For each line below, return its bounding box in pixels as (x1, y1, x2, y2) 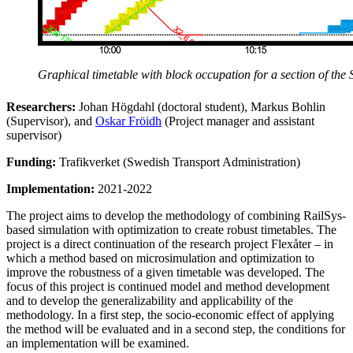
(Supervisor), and (6, 113, 95, 128)
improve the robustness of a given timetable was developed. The (6, 265, 325, 279)
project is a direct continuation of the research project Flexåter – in (6, 236, 333, 251)
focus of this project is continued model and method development (6, 279, 329, 293)
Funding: (6, 154, 59, 169)
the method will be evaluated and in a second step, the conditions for (6, 321, 345, 336)
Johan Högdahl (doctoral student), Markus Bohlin (79, 99, 325, 113)
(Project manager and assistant (162, 113, 314, 128)
